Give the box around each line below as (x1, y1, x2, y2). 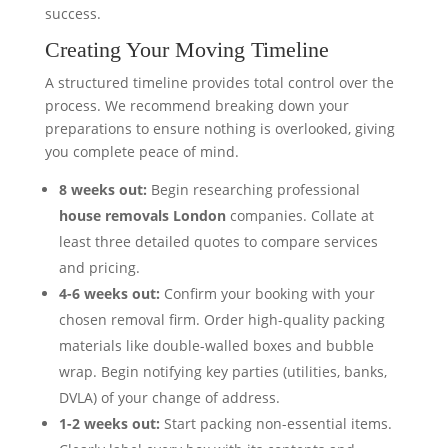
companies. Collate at (225, 206, 374, 225)
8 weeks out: (58, 180, 147, 199)
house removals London (58, 206, 226, 225)
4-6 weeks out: (58, 284, 160, 303)
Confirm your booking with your (159, 284, 375, 303)
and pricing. (58, 258, 140, 277)
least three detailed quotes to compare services (58, 232, 378, 251)
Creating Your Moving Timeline (44, 37, 329, 62)
